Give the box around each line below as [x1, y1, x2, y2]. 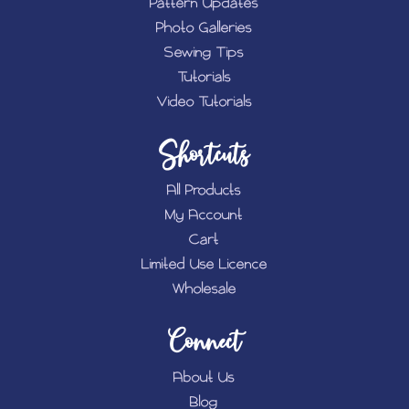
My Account [165, 207, 244, 224]
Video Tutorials [156, 94, 252, 110]
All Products [167, 183, 242, 199]
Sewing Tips [164, 45, 245, 61]
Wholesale [172, 281, 236, 298]
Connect [167, 317, 241, 368]
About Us [173, 370, 236, 386]
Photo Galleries [156, 20, 253, 37]
